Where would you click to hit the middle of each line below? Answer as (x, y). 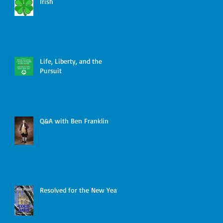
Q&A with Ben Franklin (74, 121)
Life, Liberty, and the (71, 61)
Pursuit (51, 70)
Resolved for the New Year (80, 190)
